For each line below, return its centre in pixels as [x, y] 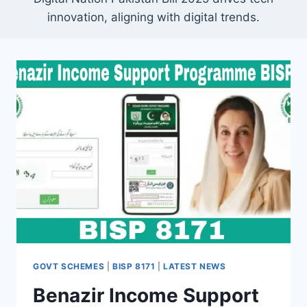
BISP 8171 [134, 267]
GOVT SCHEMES [69, 267]
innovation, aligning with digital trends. [153, 17]
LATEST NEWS [195, 267]
